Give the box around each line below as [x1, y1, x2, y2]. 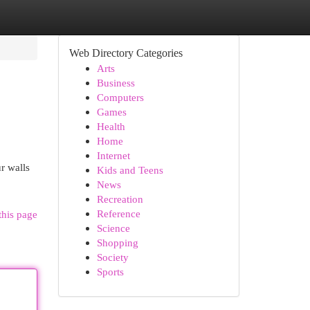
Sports [96, 266, 124, 277]
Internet [96, 149, 130, 161]
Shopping [96, 237, 138, 248]
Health [96, 120, 125, 132]
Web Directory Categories [69, 47, 183, 59]
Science [96, 222, 130, 234]
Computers [96, 91, 144, 103]
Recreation [96, 193, 143, 205]
